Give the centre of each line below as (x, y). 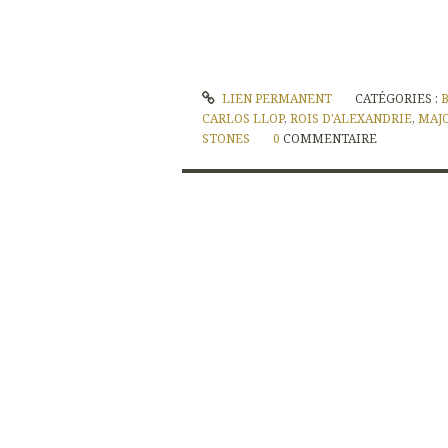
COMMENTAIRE (330, 139)
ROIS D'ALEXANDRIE (351, 119)
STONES (226, 139)
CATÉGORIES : (398, 99)
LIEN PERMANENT (276, 99)
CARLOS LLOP (243, 119)
